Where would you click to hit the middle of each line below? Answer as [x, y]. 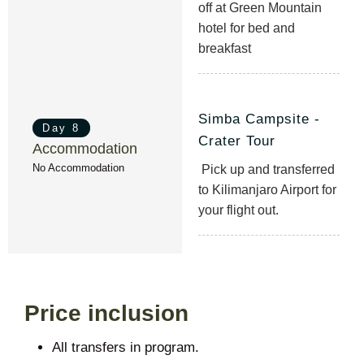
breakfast [225, 48]
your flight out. [238, 210]
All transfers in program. [126, 347]
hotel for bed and [247, 28]
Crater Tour [237, 141]
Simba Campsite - [259, 119]
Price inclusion [106, 313]
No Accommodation [78, 168]
